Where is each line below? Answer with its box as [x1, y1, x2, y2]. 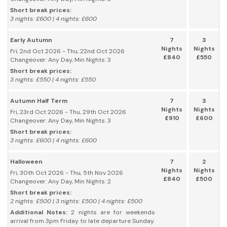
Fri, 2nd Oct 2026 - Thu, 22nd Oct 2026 [10, 47, 125, 56]
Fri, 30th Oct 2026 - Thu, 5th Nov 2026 [10, 169, 123, 177]
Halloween [10, 158, 43, 166]
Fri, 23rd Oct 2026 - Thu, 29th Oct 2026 [10, 108, 126, 117]
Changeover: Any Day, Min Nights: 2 [10, 177, 111, 186]
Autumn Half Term [10, 97, 67, 105]
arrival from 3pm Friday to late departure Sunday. [10, 217, 155, 225]
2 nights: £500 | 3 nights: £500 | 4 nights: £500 [10, 197, 142, 206]
